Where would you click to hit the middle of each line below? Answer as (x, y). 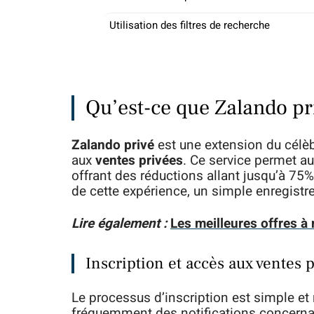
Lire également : (119, 224)
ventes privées (139, 161)
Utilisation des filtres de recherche (190, 25)
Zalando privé (113, 145)
